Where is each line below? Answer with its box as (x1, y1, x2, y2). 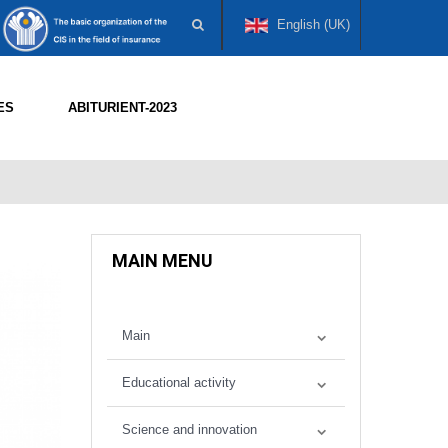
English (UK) (273, 17, 350, 32)
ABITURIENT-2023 (68, 100, 177, 115)
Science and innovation (122, 422, 257, 437)
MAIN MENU (112, 250, 213, 271)
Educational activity (122, 375, 236, 390)
